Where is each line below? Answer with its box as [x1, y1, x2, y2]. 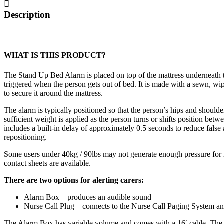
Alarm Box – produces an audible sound [24, 192, 151, 201]
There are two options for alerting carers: [4, 175, 144, 184]
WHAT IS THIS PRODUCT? [4, 51, 106, 60]
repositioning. [4, 132, 47, 141]
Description [4, 9, 50, 20]
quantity [3, 2, 29, 11]
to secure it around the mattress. [4, 88, 103, 97]
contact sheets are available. [4, 158, 91, 167]
